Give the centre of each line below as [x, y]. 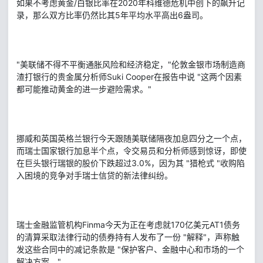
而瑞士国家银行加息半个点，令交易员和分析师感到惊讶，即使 [131, 150]
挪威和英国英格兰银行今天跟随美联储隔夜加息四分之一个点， [131, 138]
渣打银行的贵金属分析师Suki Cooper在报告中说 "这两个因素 [129, 76]
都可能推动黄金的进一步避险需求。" [84, 89]
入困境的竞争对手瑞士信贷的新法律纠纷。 [95, 175]
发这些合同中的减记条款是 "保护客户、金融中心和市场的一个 [130, 249]
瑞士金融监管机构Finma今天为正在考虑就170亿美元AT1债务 [128, 224]
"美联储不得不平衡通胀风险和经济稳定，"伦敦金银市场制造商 [131, 64]
